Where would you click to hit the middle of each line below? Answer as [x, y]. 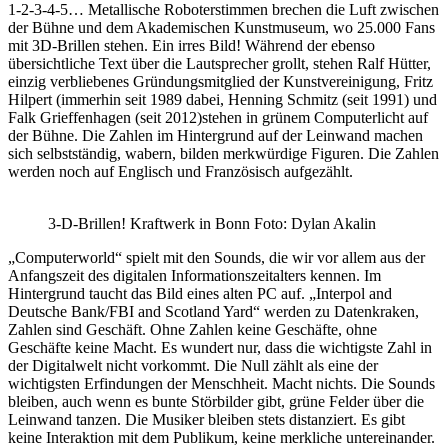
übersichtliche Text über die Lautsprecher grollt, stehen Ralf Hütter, [219, 64]
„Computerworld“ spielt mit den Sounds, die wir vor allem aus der [216, 258]
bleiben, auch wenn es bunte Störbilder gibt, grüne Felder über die [216, 402]
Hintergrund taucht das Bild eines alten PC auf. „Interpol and [200, 294]
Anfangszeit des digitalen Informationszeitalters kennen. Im [194, 276]
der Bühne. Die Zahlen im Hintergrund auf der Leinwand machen [215, 136]
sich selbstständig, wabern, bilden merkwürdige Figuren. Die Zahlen [223, 154]
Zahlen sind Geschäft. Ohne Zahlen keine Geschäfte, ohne [192, 330]
